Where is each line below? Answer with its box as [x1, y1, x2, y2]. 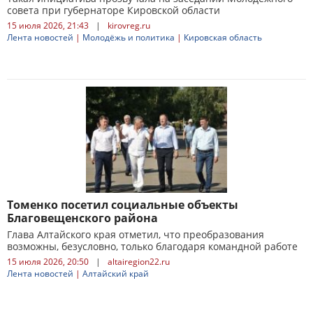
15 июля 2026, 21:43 [7, 20, 89, 31]
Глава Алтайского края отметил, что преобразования [7, 228, 264, 241]
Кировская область [184, 31, 262, 43]
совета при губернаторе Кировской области [7, 3, 220, 17]
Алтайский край [82, 268, 149, 279]
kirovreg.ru [108, 20, 150, 31]
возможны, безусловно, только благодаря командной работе [7, 240, 298, 253]
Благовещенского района [7, 210, 158, 226]
